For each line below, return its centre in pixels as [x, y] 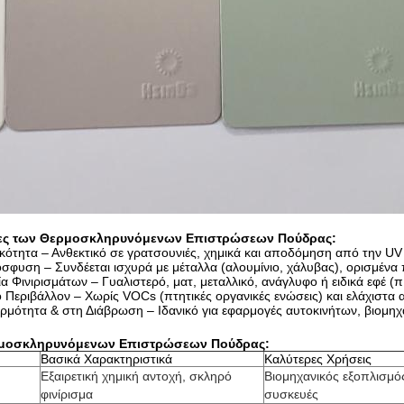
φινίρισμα [67, 394]
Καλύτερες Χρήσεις [318, 359]
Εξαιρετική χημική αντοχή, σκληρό [136, 376]
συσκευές [291, 394]
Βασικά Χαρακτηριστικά [106, 359]
